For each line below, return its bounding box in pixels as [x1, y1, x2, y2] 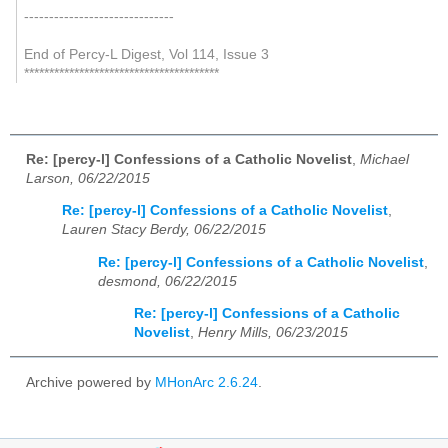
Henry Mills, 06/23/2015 [198, 325, 348, 341]
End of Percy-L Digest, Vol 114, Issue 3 [23, 46, 269, 62]
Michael [360, 151, 409, 167]
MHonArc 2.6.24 [155, 374, 258, 390]
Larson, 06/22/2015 [26, 170, 150, 186]
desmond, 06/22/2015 [98, 273, 237, 289]
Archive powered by [26, 374, 155, 390]
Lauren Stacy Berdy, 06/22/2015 [62, 222, 266, 238]
